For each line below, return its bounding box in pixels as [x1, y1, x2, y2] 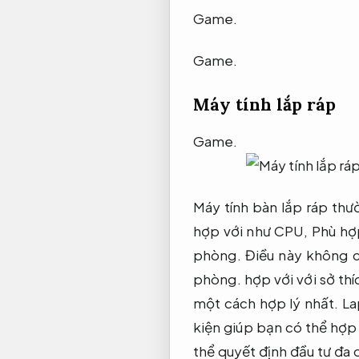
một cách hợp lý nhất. [193, 293, 342, 312]
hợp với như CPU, [193, 221, 312, 240]
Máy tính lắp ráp [193, 93, 336, 115]
